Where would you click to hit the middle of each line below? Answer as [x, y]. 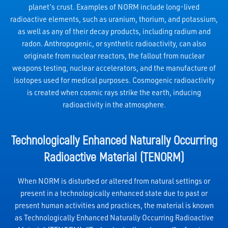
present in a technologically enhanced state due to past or [114, 193]
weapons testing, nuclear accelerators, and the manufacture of [114, 68]
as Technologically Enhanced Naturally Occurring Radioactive [114, 217]
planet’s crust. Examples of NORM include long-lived [114, 7]
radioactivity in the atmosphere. [114, 104]
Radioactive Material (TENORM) [114, 156]
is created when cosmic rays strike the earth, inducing [114, 92]
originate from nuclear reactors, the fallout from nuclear [114, 55]
